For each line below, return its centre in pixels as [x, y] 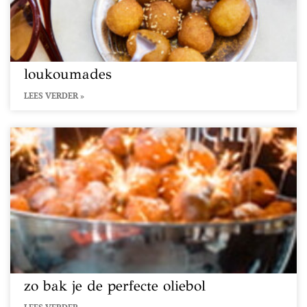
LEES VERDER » [54, 96]
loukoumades [68, 74]
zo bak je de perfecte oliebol [115, 286]
